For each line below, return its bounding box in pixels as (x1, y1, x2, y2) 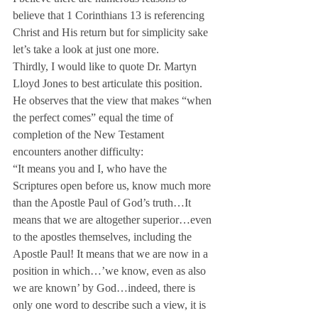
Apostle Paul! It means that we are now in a (13, 248, 211, 260)
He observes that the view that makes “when (13, 94, 214, 106)
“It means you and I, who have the (13, 163, 170, 175)
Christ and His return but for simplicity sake (13, 26, 211, 38)
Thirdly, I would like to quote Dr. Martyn (13, 60, 199, 72)
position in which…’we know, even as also (13, 265, 209, 277)
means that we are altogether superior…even (13, 214, 214, 226)
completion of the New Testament (13, 128, 167, 141)
